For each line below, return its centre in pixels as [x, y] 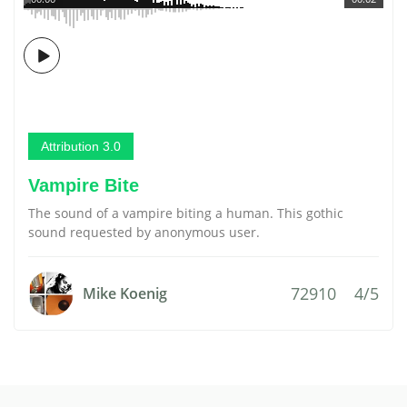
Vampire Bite [84, 185]
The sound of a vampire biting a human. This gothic [186, 213]
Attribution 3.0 [81, 146]
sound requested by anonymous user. [144, 232]
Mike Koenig [125, 293]
